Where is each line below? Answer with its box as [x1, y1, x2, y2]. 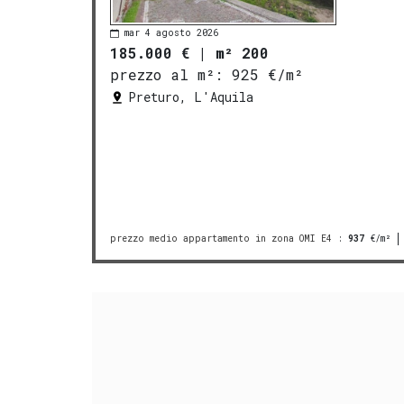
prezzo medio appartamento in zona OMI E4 [110, 233, 332, 245]
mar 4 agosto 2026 [124, 27, 218, 40]
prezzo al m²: [110, 64, 223, 84]
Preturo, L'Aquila [128, 87, 253, 106]
